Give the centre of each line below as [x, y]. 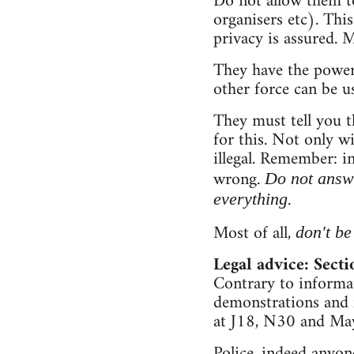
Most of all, [254, 234]
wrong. [239, 180]
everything [250, 199]
